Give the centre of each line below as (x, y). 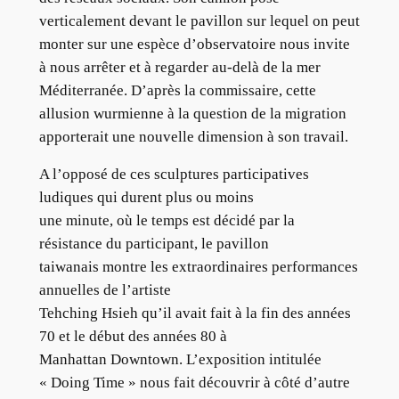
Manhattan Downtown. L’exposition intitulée (180, 360)
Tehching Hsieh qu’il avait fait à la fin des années (195, 313)
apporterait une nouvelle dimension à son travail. (193, 136)
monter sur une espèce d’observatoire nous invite (194, 44)
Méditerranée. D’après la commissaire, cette (177, 90)
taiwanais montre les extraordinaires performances (198, 267)
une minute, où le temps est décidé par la (167, 221)
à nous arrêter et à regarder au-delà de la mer (179, 67)
